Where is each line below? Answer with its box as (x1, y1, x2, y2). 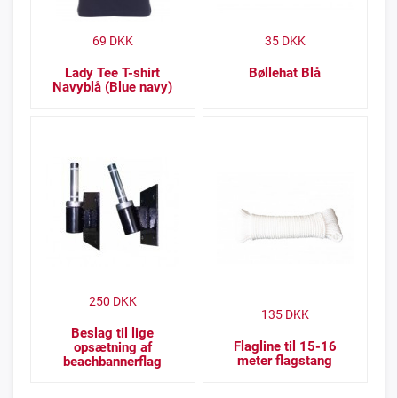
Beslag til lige (71, 324, 155, 341)
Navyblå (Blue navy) (52, 78, 173, 95)
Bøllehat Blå (249, 64, 322, 81)
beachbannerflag (63, 353, 163, 370)
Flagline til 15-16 (233, 338, 337, 354)
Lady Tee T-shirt (65, 64, 161, 81)
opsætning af (73, 338, 152, 355)
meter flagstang (237, 352, 333, 369)
